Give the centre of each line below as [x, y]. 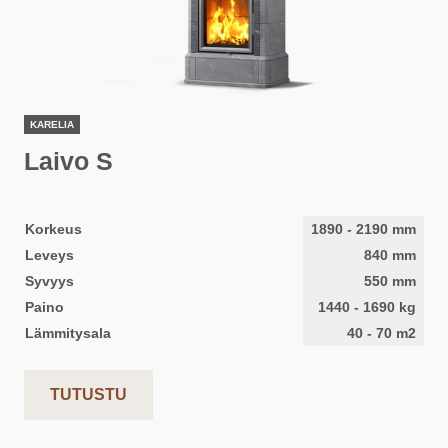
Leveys [49, 255]
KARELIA [52, 124]
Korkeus [53, 229]
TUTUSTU [88, 394]
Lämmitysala [68, 333]
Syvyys [49, 281]
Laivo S [68, 161]
